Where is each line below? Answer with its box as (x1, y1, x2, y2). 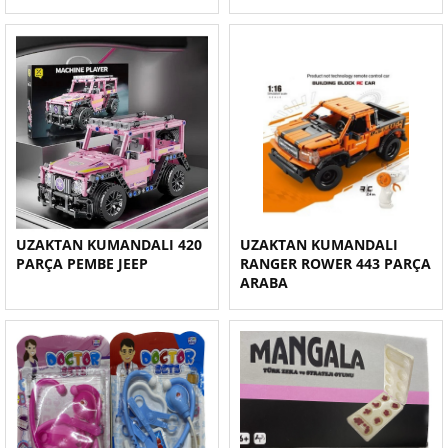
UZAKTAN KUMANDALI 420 (16, 235, 202, 254)
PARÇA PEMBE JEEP (16, 254, 148, 273)
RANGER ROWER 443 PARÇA (240, 254, 431, 273)
